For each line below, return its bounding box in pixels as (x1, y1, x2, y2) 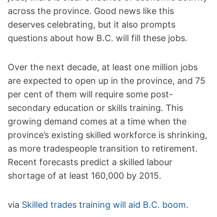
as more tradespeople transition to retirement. (8, 143, 198, 154)
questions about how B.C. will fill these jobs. (8, 33, 187, 44)
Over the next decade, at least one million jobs (8, 62, 198, 73)
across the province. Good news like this (8, 6, 174, 16)
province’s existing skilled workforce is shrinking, (8, 130, 207, 140)
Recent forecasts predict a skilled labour (8, 157, 172, 168)
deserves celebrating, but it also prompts (8, 19, 175, 30)
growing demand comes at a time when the (8, 116, 186, 127)
